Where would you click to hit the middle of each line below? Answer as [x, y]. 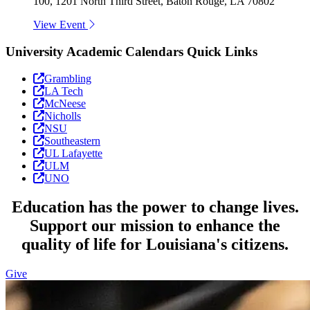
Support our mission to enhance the [155, 226]
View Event [61, 25]
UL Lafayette [73, 153]
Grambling [68, 78]
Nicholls [63, 116]
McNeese [65, 103]
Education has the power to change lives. [155, 207]
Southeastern [72, 140]
